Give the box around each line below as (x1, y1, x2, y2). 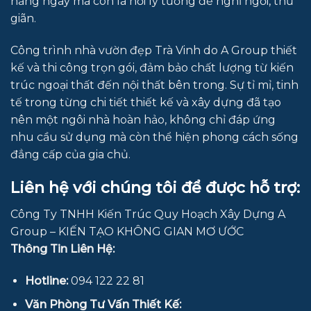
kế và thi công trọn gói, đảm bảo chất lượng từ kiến (10, 61, 294, 75)
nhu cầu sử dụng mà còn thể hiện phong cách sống (10, 131, 299, 144)
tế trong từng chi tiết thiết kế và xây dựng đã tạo (10, 96, 281, 110)
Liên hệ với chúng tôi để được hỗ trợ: (10, 177, 300, 197)
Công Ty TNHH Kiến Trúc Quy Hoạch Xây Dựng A (10, 208, 285, 221)
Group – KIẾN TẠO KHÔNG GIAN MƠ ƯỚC (10, 225, 244, 239)
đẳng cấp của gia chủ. (10, 148, 131, 162)
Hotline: (24, 274, 68, 287)
